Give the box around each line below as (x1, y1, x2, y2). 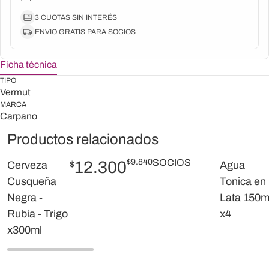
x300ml (7, 224, 42, 236)
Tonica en (220, 175, 266, 187)
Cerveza (7, 159, 47, 171)
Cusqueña (7, 175, 56, 187)
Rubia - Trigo (7, 208, 68, 220)
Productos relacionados (7, 131, 159, 147)
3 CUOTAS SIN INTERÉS (35, 13, 117, 22)
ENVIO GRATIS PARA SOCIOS (35, 28, 136, 36)
